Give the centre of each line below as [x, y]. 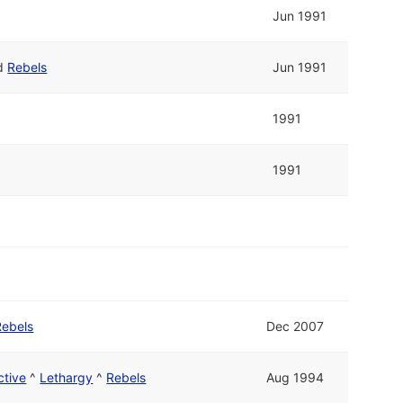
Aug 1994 [296, 377]
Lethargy [67, 377]
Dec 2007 [296, 326]
